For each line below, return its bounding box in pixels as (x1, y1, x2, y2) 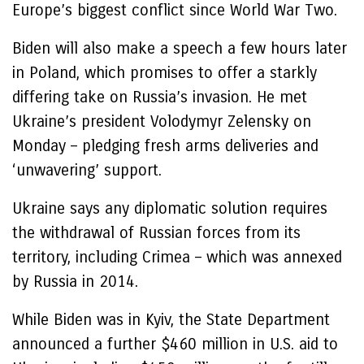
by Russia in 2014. (12, 272, 138, 291)
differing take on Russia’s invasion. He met (12, 88, 307, 106)
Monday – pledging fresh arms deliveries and (12, 136, 318, 155)
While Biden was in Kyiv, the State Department (12, 310, 330, 329)
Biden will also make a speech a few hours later (12, 39, 347, 58)
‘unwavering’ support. (12, 161, 162, 180)
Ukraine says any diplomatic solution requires (12, 199, 327, 218)
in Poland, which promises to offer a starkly (12, 63, 317, 82)
